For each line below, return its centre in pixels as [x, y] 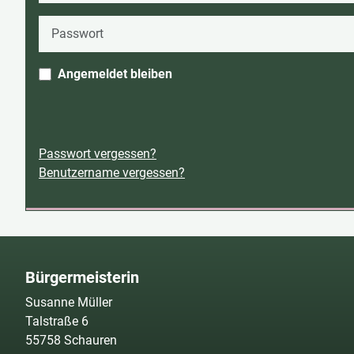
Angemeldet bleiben [115, 73]
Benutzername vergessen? [112, 172]
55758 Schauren [71, 340]
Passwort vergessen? [98, 153]
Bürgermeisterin [82, 277]
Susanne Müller [69, 302]
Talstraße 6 [57, 321]
